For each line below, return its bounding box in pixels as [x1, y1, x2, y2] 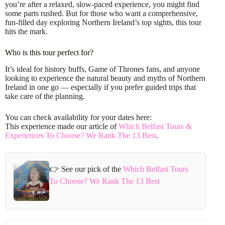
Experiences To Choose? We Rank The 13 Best [5, 131, 156, 140]
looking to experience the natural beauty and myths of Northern [5, 73, 205, 82]
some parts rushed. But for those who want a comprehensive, [5, 9, 198, 18]
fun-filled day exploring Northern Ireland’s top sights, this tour [5, 18, 201, 27]
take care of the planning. [5, 91, 85, 100]
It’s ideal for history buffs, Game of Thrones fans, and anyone [5, 64, 200, 73]
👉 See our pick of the [49, 165, 123, 174]
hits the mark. [5, 27, 48, 36]
